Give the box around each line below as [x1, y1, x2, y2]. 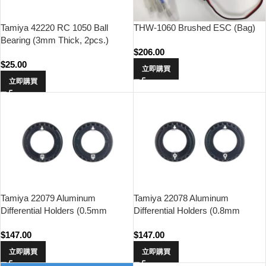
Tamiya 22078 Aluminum [133, 193, 229, 204]
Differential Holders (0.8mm [133, 205, 240, 216]
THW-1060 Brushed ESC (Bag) [133, 22, 255, 33]
